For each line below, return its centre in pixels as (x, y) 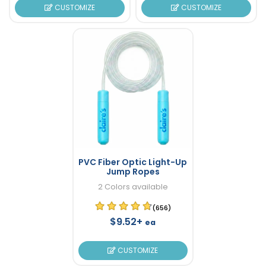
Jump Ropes (133, 171)
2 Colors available (133, 186)
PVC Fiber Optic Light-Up (133, 162)
